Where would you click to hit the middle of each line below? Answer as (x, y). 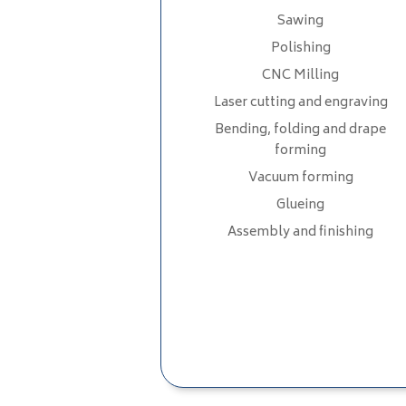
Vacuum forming (300, 178)
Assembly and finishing (301, 232)
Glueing (301, 205)
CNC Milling (301, 75)
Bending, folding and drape (301, 130)
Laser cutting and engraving (300, 102)
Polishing (300, 48)
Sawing (301, 21)
